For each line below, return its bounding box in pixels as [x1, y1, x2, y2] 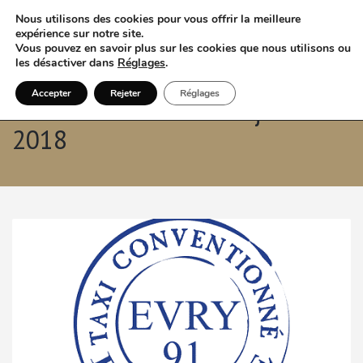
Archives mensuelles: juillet [12, 94, 322, 128]
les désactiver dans [15, 55, 117, 70]
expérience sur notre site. [15, 26, 143, 41]
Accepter [32, 87, 71, 100]
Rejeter [110, 87, 141, 100]
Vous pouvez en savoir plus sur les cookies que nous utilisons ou [15, 41, 351, 56]
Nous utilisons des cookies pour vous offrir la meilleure [15, 11, 301, 27]
